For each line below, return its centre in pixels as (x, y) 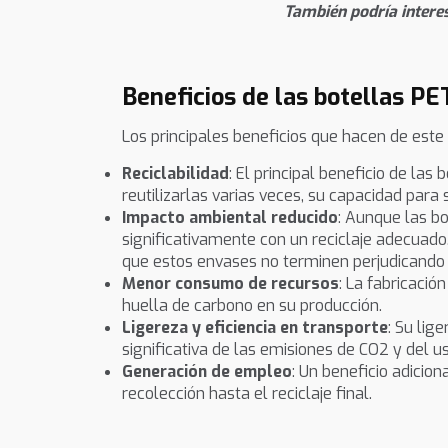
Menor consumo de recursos (230, 284)
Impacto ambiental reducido (230, 218)
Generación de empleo (207, 372)
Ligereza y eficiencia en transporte (255, 328)
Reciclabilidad (175, 174)
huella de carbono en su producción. (252, 306)
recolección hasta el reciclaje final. (247, 394)
